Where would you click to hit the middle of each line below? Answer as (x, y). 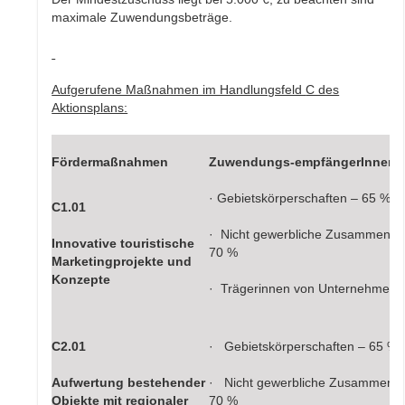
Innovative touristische (123, 244)
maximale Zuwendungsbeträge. (142, 18)
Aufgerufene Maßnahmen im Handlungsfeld (179, 90)
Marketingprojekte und (122, 262)
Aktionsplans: (90, 108)
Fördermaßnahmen (110, 162)
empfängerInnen (346, 162)
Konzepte (81, 280)
